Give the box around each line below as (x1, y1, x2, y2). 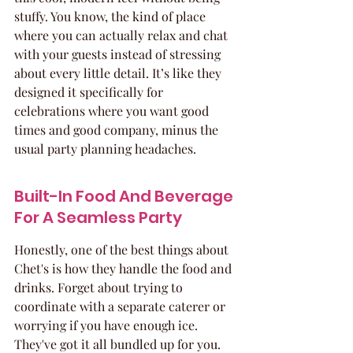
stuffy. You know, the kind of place (14, 8, 209, 24)
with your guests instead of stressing (14, 46, 224, 62)
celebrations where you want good (14, 102, 212, 119)
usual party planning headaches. (14, 140, 196, 157)
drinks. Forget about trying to (14, 279, 186, 295)
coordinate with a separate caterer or (14, 298, 229, 314)
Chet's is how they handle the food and (14, 260, 235, 277)
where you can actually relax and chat (14, 27, 231, 43)
